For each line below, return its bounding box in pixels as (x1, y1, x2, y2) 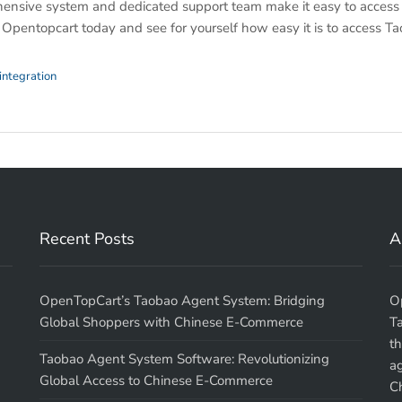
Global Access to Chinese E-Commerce (39, 371, 273, 389)
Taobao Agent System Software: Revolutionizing (39, 350, 329, 368)
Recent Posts (39, 228, 135, 249)
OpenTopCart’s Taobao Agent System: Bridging (39, 292, 325, 310)
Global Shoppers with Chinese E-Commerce (39, 313, 303, 331)
